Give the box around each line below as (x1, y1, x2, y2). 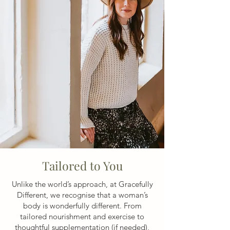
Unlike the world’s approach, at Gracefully (11, 179, 153, 189)
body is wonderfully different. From (23, 201, 142, 210)
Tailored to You (42, 158, 123, 174)
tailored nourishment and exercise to (20, 212, 144, 221)
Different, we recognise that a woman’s (16, 190, 148, 200)
